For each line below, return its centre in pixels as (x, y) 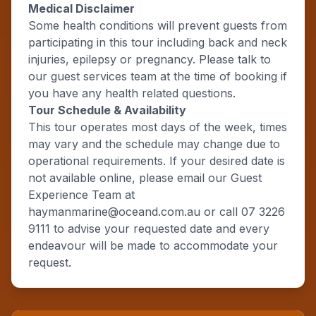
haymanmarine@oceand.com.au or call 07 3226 (157, 212)
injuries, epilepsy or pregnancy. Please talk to (150, 59)
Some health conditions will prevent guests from (158, 25)
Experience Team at (81, 195)
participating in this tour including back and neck (158, 42)
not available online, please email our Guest (145, 178)
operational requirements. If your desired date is (157, 161)
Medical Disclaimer (81, 8)
